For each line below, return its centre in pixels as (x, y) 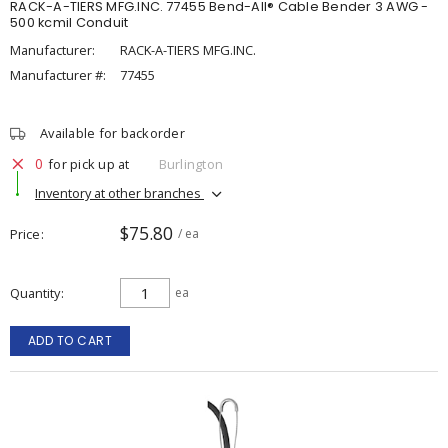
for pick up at (89, 163)
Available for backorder (112, 133)
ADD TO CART (70, 340)
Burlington (190, 163)
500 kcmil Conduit (69, 22)
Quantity (35, 293)
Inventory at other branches (119, 192)
